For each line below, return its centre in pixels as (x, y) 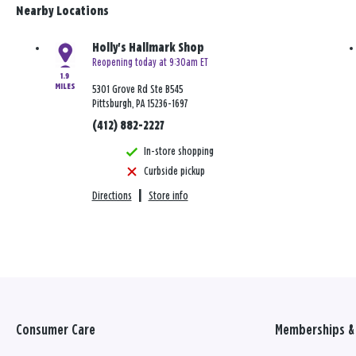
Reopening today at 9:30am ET (150, 63)
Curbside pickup (174, 172)
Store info (168, 196)
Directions (112, 196)
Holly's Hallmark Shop (148, 48)
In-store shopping (178, 152)
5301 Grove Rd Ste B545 (137, 90)
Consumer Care (56, 331)
